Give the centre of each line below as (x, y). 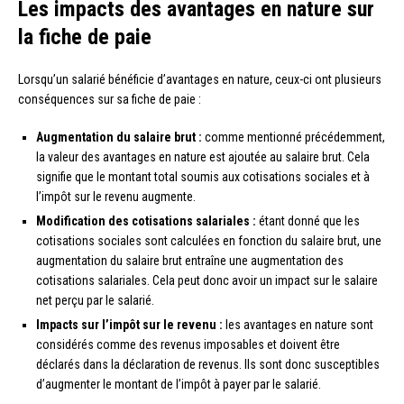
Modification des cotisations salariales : (146, 221)
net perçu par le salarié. (95, 301)
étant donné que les (308, 221)
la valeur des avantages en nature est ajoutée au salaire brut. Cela (203, 157)
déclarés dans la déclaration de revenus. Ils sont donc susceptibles (208, 365)
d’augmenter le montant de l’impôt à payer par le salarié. (179, 385)
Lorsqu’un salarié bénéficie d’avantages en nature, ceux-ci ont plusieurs (200, 80)
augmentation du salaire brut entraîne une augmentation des (190, 261)
